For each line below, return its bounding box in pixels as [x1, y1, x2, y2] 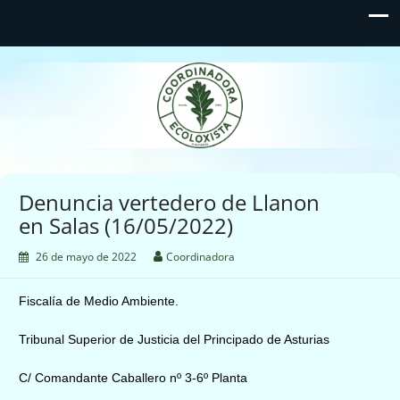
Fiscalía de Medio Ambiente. [19, 293, 179, 308]
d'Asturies [141, 93, 263, 121]
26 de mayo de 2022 [36, 248, 137, 264]
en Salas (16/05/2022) [19, 210, 233, 240]
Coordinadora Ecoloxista [53, 63, 352, 91]
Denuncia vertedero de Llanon [19, 187, 320, 217]
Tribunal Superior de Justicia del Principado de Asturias [19, 331, 329, 346]
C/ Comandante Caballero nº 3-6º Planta [19, 370, 247, 385]
